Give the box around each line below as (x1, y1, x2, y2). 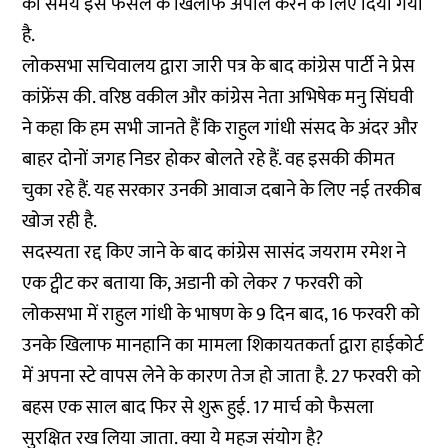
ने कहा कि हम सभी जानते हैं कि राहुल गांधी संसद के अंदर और (22, 113, 419, 144)
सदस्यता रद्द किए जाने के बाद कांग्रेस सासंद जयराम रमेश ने (22, 237, 407, 268)
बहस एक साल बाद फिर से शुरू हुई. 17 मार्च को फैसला (22, 392, 375, 423)
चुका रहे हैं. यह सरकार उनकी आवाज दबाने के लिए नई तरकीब (22, 175, 422, 206)
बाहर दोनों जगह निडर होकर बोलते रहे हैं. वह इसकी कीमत (22, 144, 396, 175)
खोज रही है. (22, 206, 98, 237)
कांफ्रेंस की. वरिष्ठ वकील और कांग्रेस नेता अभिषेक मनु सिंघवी (22, 82, 415, 113)
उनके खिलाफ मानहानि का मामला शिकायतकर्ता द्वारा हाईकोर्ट (22, 330, 424, 361)
